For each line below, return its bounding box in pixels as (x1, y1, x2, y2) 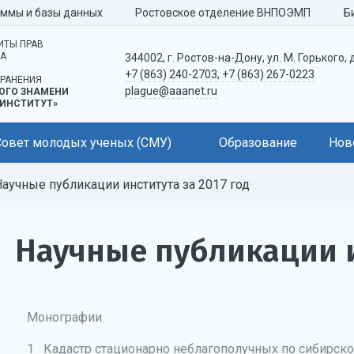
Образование (219, 135, 297, 150)
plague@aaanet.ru (124, 84, 217, 97)
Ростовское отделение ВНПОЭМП (135, 6, 311, 19)
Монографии (26, 310, 102, 325)
